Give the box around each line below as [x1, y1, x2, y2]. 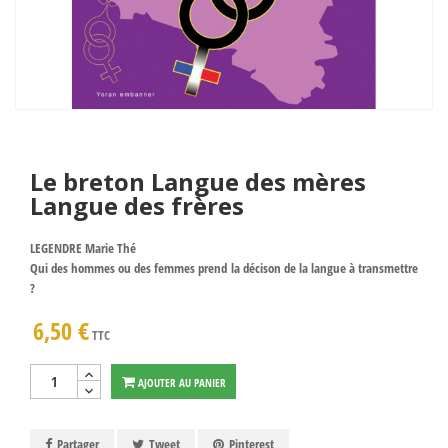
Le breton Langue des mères [30, 164, 366, 198]
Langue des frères [30, 188, 244, 222]
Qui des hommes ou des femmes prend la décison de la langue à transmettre [30, 258, 418, 277]
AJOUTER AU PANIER [137, 374, 226, 390]
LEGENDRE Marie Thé [30, 238, 136, 257]
